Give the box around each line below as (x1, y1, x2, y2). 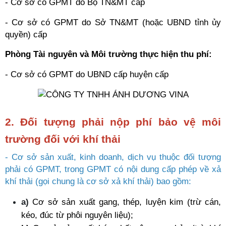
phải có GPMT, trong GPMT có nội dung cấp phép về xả (5, 164, 221, 174)
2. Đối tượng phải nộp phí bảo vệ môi (5, 116, 221, 128)
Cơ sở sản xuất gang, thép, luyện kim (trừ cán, (32, 197, 221, 207)
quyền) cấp (5, 29, 47, 39)
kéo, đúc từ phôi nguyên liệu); (21, 210, 133, 220)
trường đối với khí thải (5, 133, 124, 145)
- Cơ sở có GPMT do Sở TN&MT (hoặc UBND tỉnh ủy (5, 17, 221, 27)
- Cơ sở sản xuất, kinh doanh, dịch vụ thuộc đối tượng (5, 152, 221, 162)
